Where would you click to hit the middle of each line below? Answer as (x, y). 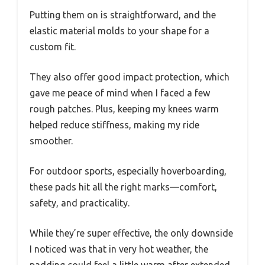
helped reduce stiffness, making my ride (114, 125)
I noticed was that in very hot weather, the (119, 249)
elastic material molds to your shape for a (119, 30)
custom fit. (53, 46)
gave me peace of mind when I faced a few (120, 93)
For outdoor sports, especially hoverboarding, (128, 171)
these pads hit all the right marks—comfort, (123, 187)
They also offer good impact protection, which (130, 77)
